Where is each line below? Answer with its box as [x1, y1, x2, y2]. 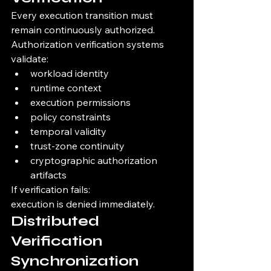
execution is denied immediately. [11, 198, 155, 211]
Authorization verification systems [11, 38, 166, 51]
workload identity [30, 67, 109, 80]
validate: [11, 53, 48, 65]
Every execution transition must [11, 9, 155, 22]
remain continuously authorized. [11, 24, 155, 36]
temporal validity [30, 125, 106, 138]
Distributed [11, 212, 103, 230]
